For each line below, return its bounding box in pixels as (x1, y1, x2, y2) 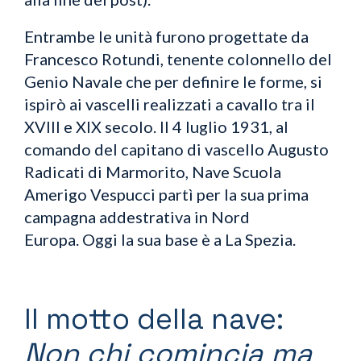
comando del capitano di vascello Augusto (24, 139, 329, 159)
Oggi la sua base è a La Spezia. (82, 229, 296, 249)
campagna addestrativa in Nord (24, 206, 250, 226)
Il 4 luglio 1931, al (160, 116, 288, 136)
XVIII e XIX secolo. (24, 116, 160, 136)
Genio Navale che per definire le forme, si (24, 71, 322, 91)
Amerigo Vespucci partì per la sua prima (24, 184, 309, 204)
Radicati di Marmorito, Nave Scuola (24, 161, 281, 181)
